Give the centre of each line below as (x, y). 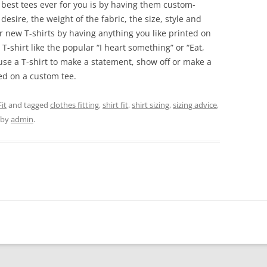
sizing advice (195, 105)
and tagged (28, 105)
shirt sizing (150, 105)
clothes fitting (74, 105)
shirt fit (115, 105)
